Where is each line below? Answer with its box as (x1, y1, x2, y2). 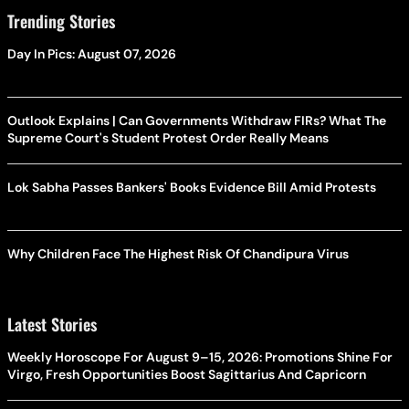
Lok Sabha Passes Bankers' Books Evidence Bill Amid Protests (7, 178, 376, 195)
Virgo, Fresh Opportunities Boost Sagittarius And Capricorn (7, 365, 366, 383)
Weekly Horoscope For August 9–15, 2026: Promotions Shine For (7, 348, 393, 365)
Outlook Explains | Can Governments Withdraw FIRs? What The (7, 111, 386, 129)
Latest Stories (7, 311, 97, 336)
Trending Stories (7, 8, 115, 33)
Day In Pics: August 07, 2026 (7, 45, 176, 62)
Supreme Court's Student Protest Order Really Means (7, 129, 329, 146)
